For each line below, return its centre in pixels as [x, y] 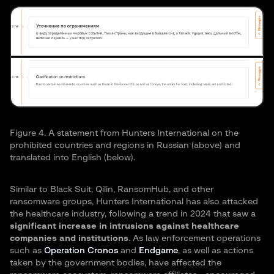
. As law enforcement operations [194, 239]
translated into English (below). [72, 158]
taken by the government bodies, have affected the [116, 263]
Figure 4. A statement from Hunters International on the [124, 134]
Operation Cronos [81, 251]
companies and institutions [69, 239]
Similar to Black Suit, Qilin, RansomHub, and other [112, 190]
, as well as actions [216, 251]
